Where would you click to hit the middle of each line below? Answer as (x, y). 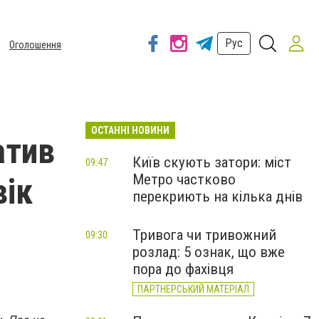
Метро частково (184, 179)
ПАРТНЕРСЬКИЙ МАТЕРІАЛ (193, 289)
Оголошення (35, 45)
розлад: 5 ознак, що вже (209, 252)
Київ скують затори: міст (212, 162)
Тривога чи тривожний (204, 235)
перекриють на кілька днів (218, 197)
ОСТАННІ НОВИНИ (130, 130)
